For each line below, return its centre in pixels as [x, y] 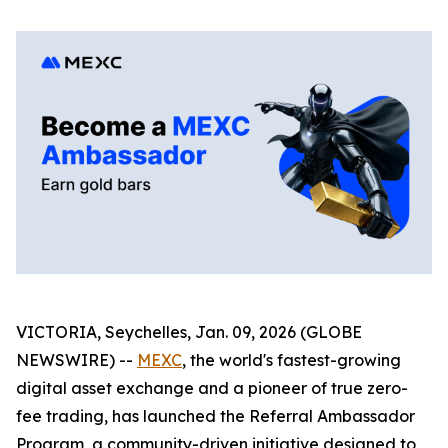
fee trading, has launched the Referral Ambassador [215, 415]
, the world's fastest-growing [291, 359]
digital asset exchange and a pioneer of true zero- [212, 387]
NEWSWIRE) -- [76, 359]
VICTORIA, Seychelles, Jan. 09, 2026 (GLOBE [189, 331]
